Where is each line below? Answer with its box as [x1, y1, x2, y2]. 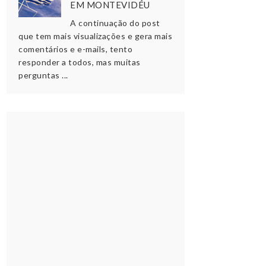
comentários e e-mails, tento [18, 43, 132, 54]
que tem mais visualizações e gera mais [18, 30, 172, 41]
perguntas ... [18, 69, 68, 80]
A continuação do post [70, 17, 160, 28]
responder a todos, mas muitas [18, 56, 141, 67]
